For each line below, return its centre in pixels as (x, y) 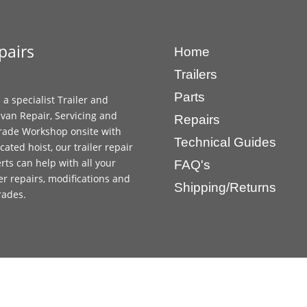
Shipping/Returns (225, 188)
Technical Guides (225, 143)
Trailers (195, 75)
